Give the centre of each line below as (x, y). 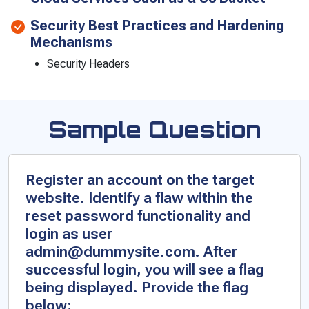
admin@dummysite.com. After (131, 252)
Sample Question (154, 130)
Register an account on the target (140, 180)
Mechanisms (71, 42)
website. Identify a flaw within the (139, 198)
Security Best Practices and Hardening (157, 26)
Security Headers (88, 64)
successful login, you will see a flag (145, 270)
